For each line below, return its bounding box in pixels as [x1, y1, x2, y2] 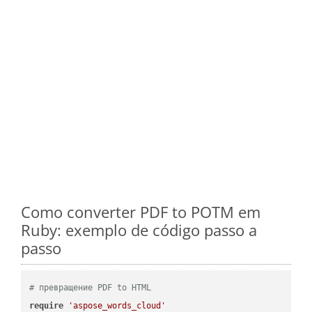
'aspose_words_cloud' [68, 300, 166, 311]
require [29, 300, 64, 311]
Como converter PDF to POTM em [21, 201, 260, 222]
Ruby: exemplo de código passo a [21, 219, 257, 240]
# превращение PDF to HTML [29, 282, 152, 292]
